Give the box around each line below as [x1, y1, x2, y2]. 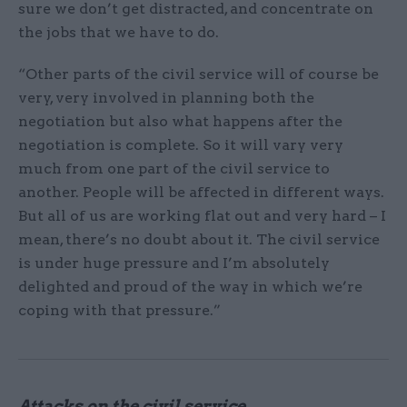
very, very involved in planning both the [18, 89, 314, 107]
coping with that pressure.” [18, 302, 221, 320]
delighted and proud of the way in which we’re [18, 278, 362, 296]
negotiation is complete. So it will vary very [18, 136, 343, 154]
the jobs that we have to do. [18, 24, 223, 42]
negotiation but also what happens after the [18, 113, 342, 131]
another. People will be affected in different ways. [18, 184, 384, 202]
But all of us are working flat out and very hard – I [18, 207, 386, 225]
